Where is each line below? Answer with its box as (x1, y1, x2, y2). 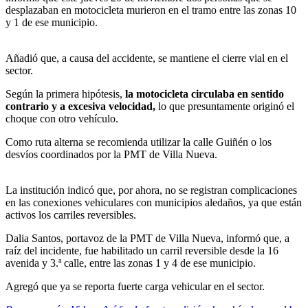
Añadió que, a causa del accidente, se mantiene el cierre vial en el (5, 52, 288, 64)
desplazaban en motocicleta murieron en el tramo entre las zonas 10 (5, 3, 296, 16)
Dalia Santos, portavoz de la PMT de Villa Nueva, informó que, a (5, 232, 289, 244)
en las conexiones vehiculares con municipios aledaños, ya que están (5, 196, 302, 208)
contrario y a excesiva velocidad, (5, 100, 155, 112)
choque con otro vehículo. (5, 112, 118, 124)
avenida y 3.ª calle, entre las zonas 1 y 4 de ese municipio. (5, 256, 256, 269)
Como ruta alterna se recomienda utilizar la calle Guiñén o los (5, 135, 272, 148)
